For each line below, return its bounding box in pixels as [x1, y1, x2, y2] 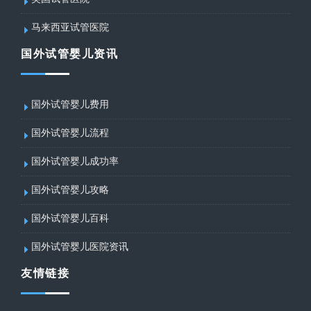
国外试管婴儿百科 [31, 212, 109, 224]
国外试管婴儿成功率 [31, 155, 119, 167]
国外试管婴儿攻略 [31, 184, 109, 195]
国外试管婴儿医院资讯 [31, 241, 128, 252]
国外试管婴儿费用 [31, 99, 109, 110]
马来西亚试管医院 [31, 22, 109, 33]
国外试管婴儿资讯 [21, 47, 118, 60]
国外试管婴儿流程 [31, 127, 109, 138]
